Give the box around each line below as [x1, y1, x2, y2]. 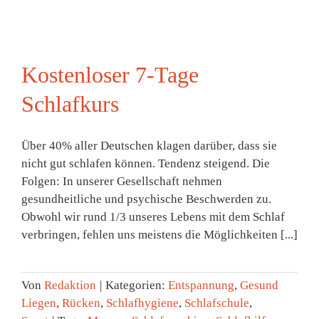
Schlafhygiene [106, 296, 179, 310]
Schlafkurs [21, 91, 119, 117]
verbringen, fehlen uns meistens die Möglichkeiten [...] [21, 228, 298, 242]
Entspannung [168, 278, 234, 293]
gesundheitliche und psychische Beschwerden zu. [21, 192, 271, 206]
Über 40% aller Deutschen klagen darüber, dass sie [21, 139, 277, 153]
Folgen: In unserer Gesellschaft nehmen [21, 174, 222, 189]
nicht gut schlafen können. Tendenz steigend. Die [21, 157, 270, 171]
